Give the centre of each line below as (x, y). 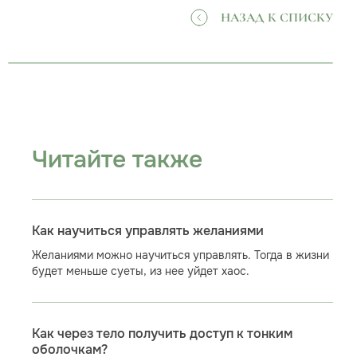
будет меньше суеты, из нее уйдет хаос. (140, 271)
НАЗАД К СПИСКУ (277, 18)
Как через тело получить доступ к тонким (162, 334)
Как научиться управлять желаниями (147, 231)
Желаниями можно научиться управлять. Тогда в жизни (180, 255)
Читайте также (117, 159)
